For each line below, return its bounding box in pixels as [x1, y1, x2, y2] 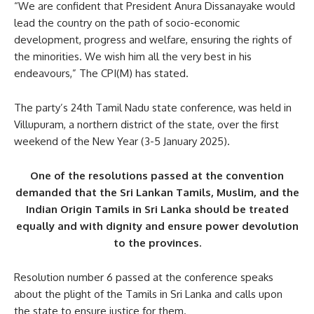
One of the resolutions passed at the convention [30, 168, 284, 182]
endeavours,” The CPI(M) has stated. [14, 66, 189, 80]
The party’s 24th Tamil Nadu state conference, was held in [14, 100, 292, 114]
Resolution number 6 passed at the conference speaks [14, 270, 273, 284]
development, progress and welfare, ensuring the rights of [14, 32, 292, 46]
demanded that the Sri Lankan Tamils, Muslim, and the [15, 185, 299, 199]
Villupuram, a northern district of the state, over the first [14, 117, 279, 131]
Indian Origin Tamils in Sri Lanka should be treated [25, 202, 289, 216]
